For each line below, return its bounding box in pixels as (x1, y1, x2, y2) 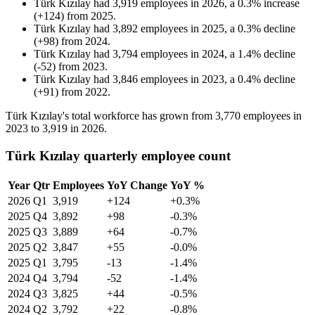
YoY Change (107, 179, 167, 191)
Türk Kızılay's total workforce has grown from (6, 110, 215, 122)
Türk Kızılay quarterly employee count (6, 148, 231, 163)
